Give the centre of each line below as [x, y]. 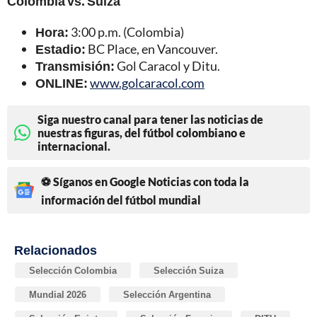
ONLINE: [62, 82]
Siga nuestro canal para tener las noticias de [150, 119]
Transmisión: [75, 65]
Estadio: [60, 48]
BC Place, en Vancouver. [152, 48]
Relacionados [56, 249]
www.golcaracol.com [147, 82]
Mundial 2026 [58, 294]
